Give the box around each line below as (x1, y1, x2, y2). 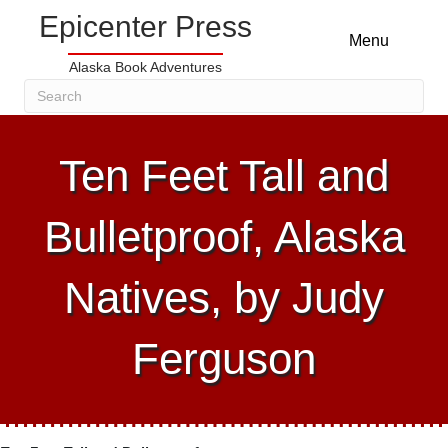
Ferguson (132, 334, 316, 383)
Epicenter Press (38, 10, 252, 43)
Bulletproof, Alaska (43, 212, 405, 261)
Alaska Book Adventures (68, 59, 222, 75)
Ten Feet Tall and (59, 151, 389, 200)
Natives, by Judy (64, 273, 384, 322)
